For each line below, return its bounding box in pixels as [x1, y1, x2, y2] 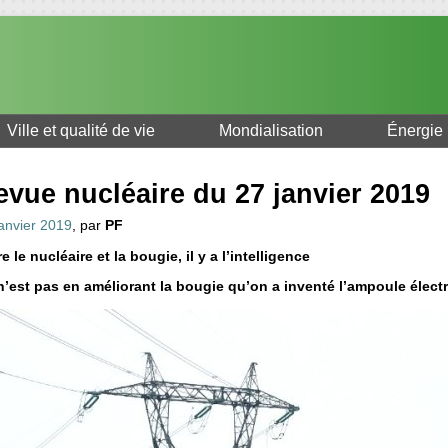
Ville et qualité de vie [7, 122, 155, 140]
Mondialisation [219, 122, 323, 140]
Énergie [387, 122, 443, 140]
